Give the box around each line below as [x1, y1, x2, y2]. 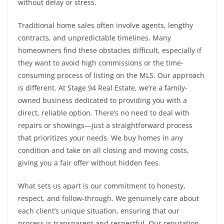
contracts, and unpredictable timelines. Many [18, 33, 171, 42]
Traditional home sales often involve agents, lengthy [18, 20, 193, 30]
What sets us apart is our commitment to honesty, [18, 181, 185, 190]
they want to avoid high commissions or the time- [18, 58, 183, 67]
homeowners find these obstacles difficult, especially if [18, 45, 201, 55]
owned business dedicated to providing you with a [18, 95, 187, 105]
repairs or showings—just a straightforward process [18, 120, 192, 130]
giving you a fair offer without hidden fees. [18, 158, 160, 167]
